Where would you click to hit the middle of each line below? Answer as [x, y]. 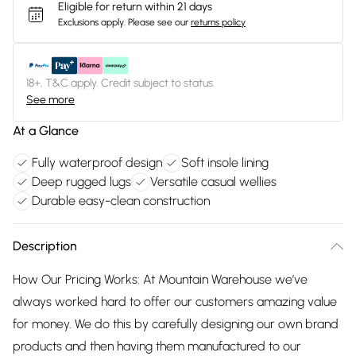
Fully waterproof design [97, 163]
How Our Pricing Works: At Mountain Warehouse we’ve [160, 279]
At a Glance [46, 131]
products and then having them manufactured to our [157, 346]
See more [50, 100]
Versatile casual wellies [213, 182]
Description [45, 246]
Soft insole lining [225, 163]
